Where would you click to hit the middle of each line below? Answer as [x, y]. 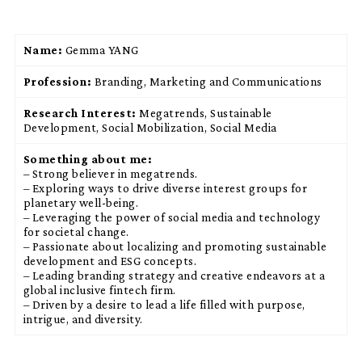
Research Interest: [81, 113]
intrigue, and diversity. [83, 319]
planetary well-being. [81, 203]
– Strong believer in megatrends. [110, 174]
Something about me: [88, 159]
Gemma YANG [102, 50]
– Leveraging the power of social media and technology [172, 217]
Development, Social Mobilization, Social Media [150, 128]
